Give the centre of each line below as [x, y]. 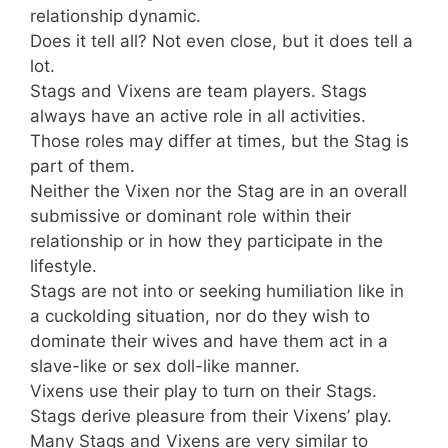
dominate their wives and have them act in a [209, 340]
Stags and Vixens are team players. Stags [198, 90]
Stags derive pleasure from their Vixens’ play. [211, 415]
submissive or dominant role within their [190, 215]
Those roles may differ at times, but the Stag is [219, 140]
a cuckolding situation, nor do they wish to [200, 315]
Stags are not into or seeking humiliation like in [217, 290]
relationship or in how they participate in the [206, 240]
